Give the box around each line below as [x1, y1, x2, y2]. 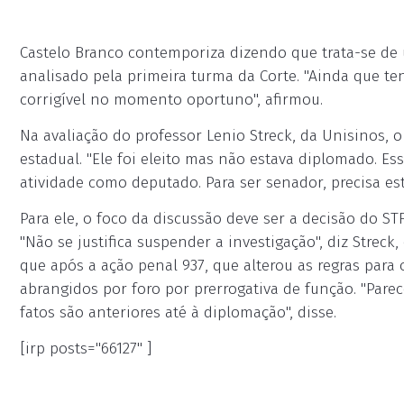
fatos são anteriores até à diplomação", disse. [20, 303, 336, 322]
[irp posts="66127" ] [20, 339, 151, 358]
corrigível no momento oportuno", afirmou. [20, 90, 323, 109]
